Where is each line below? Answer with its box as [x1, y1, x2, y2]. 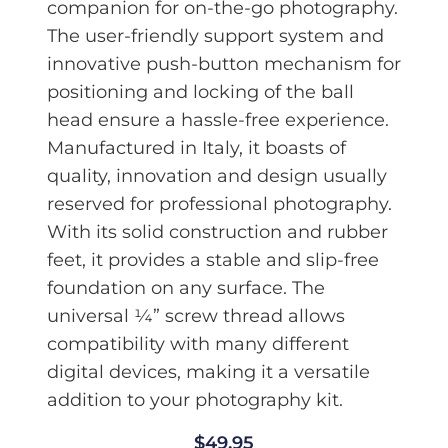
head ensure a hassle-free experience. [46, 109, 389, 132]
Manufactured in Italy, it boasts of [46, 137, 346, 160]
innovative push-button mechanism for [46, 53, 401, 76]
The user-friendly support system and [46, 25, 384, 48]
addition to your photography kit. [46, 389, 343, 412]
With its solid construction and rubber [46, 221, 388, 244]
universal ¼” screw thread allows [46, 305, 345, 328]
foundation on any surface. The [46, 277, 325, 300]
